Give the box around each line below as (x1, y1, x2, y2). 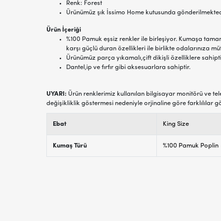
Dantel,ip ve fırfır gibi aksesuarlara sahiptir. (66, 64, 190, 71)
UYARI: (46, 90, 68, 97)
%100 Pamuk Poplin (162, 142, 219, 149)
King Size (162, 120, 189, 127)
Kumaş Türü (52, 142, 87, 149)
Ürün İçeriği (46, 26, 81, 33)
